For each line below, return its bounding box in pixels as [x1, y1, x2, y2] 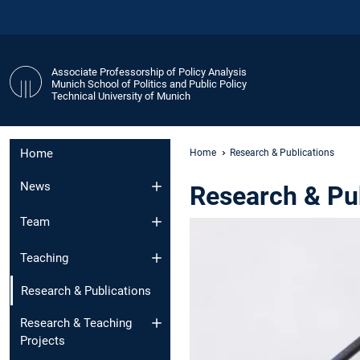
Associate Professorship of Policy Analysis [51, 65, 247, 78]
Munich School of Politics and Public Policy [51, 77, 247, 90]
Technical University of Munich [51, 89, 190, 102]
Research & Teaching [20, 316, 132, 331]
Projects [20, 333, 65, 349]
